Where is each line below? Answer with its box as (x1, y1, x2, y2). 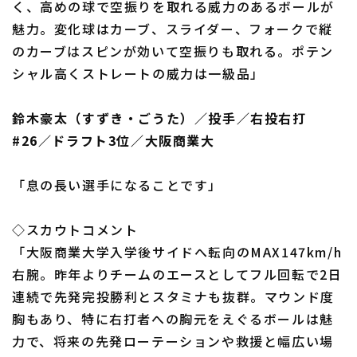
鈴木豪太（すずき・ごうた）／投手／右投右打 (12, 108, 307, 127)
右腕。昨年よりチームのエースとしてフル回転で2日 (12, 265, 343, 284)
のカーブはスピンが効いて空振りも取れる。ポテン (12, 41, 334, 61)
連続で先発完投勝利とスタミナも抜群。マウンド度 (12, 287, 335, 306)
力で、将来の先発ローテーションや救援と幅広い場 (12, 331, 334, 351)
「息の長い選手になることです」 (12, 175, 222, 194)
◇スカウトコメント (12, 220, 139, 239)
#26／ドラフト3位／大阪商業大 (12, 131, 215, 150)
